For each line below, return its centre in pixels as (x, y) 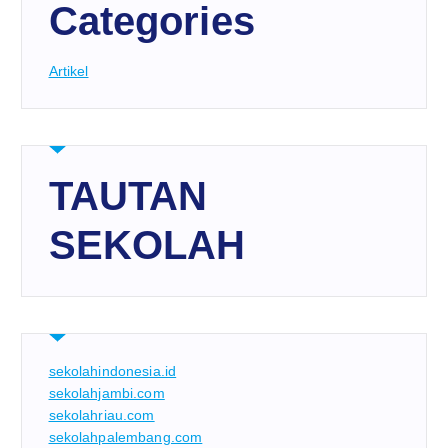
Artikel (68, 71)
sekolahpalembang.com (125, 437)
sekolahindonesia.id (112, 371)
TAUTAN (128, 196)
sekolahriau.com (101, 415)
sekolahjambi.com (106, 393)
